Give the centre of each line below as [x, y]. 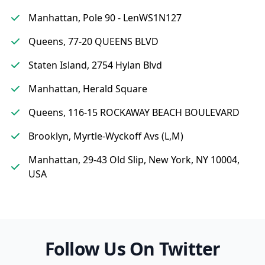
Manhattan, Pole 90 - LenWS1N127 [105, 18]
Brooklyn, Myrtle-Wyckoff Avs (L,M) [106, 136]
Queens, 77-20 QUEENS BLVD [93, 41]
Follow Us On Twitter [132, 249]
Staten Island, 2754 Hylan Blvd [95, 65]
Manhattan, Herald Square [88, 89]
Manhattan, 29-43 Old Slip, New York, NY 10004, [134, 160]
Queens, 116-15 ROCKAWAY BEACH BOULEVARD [134, 112]
